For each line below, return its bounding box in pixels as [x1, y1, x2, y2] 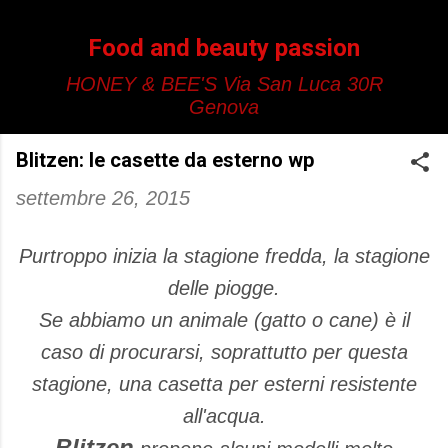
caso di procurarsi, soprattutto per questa [40, 341, 408, 363]
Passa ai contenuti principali [101, 14, 347, 36]
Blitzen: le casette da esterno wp [16, 148, 314, 172]
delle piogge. [168, 277, 280, 299]
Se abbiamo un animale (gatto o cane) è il [38, 309, 410, 331]
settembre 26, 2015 [16, 187, 190, 209]
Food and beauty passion [88, 34, 360, 62]
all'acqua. [182, 405, 266, 427]
